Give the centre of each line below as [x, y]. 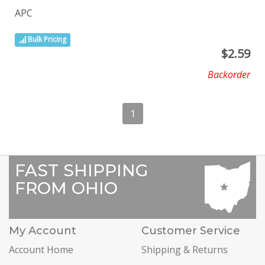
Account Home [41, 250]
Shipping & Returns [185, 250]
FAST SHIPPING [81, 170]
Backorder [229, 74]
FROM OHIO [66, 188]
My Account [43, 231]
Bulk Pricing [46, 40]
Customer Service [191, 231]
